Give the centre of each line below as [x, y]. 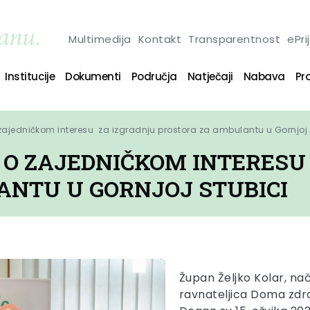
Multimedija [100, 39]
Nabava [264, 76]
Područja [154, 76]
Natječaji [210, 76]
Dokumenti [93, 76]
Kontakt [160, 39]
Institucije [30, 76]
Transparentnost [235, 39]
